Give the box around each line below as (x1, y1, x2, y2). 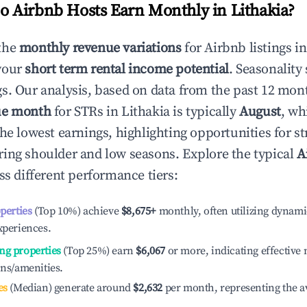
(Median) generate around (7, 281, 131, 295)
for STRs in (51, 103, 122, 121)
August (239, 103, 281, 121)
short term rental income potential (25, 61, 229, 78)
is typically (169, 103, 240, 121)
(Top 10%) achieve (32, 204, 119, 218)
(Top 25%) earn (60, 244, 134, 258)
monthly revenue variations (19, 40, 182, 57)
